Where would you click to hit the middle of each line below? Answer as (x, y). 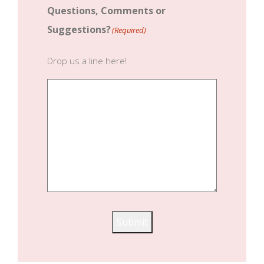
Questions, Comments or (106, 11)
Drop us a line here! (87, 61)
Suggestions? (79, 29)
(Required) (129, 30)
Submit (132, 222)
